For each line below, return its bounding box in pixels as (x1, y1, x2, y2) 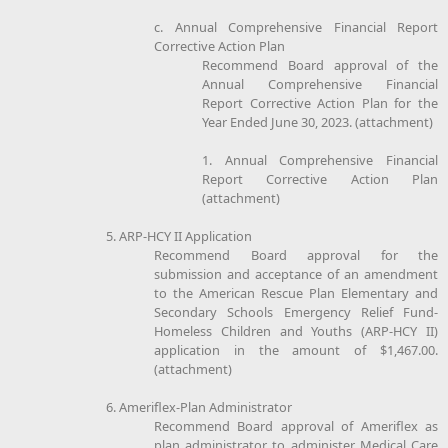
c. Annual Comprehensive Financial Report (154, 17, 438, 36)
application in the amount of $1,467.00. (154, 340, 438, 359)
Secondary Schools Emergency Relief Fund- (154, 302, 438, 321)
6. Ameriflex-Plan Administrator (106, 397, 292, 416)
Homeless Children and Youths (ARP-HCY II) (154, 321, 438, 340)
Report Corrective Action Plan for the (202, 93, 438, 112)
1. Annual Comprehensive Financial (202, 150, 438, 169)
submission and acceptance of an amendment (154, 264, 438, 283)
